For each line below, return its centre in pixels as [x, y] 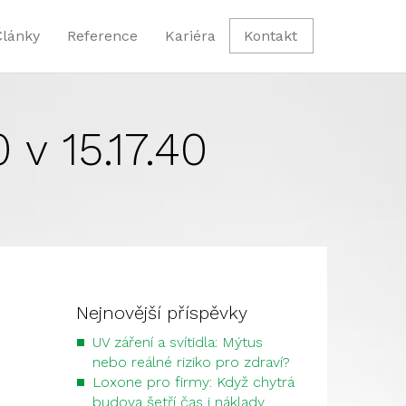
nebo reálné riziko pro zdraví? [191, 362]
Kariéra [190, 36]
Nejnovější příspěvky [161, 313]
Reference [102, 36]
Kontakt [271, 36]
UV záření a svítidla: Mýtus [177, 342]
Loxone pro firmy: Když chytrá [193, 382]
